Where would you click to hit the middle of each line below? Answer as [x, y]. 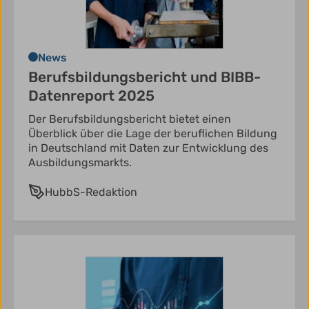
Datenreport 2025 [91, 96]
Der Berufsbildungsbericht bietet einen [130, 119]
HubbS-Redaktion [91, 192]
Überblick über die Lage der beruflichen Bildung [153, 134]
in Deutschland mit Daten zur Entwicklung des [148, 148]
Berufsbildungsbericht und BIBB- [144, 77]
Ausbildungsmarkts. [80, 163]
